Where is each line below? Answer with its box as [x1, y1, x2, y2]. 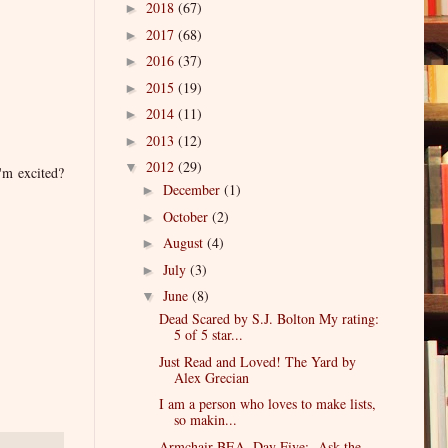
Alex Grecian [173, 367, 249, 387]
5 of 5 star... [173, 325, 243, 345]
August [162, 233, 207, 253]
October [162, 206, 212, 226]
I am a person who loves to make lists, [158, 394, 376, 414]
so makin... [173, 410, 237, 430]
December [162, 180, 224, 200]
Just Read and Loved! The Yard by [158, 351, 356, 371]
